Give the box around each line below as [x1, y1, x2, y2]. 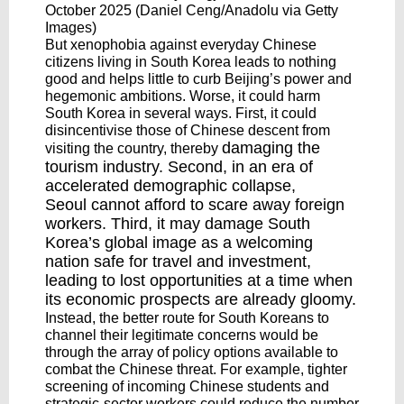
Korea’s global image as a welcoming [45, 234, 313, 252]
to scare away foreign [186, 196, 344, 214]
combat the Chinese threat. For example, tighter [45, 362, 347, 377]
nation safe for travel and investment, [45, 252, 311, 271]
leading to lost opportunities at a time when [45, 271, 353, 289]
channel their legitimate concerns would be [45, 327, 318, 343]
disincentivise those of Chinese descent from [45, 123, 330, 138]
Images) [45, 20, 96, 35]
